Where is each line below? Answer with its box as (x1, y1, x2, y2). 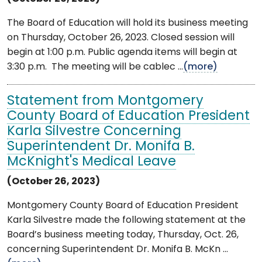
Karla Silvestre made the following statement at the (7, 215, 246, 225)
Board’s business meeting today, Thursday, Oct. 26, (7, 230, 239, 240)
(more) (183, 62, 218, 72)
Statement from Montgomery (7, 94, 204, 108)
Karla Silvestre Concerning (7, 125, 181, 139)
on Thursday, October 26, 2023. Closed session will (7, 33, 235, 43)
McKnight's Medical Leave (7, 155, 176, 169)
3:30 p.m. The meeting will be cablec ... (7, 62, 183, 72)
